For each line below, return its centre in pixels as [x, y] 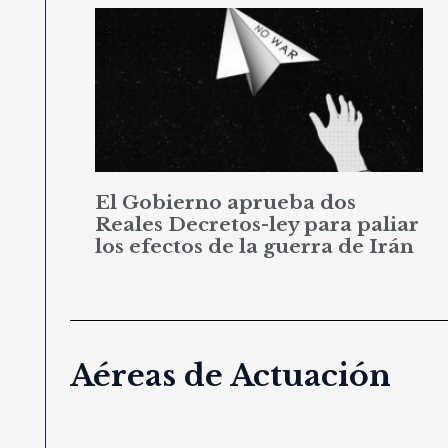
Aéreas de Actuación [230, 375]
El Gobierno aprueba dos [225, 202]
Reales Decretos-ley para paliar [256, 224]
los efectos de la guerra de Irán [254, 246]
